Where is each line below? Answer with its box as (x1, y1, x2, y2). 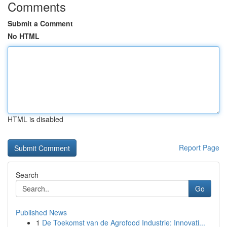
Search (16, 170, 39, 180)
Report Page (179, 142, 219, 153)
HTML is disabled (8, 114, 63, 124)
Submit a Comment (8, 18, 73, 28)
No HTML (8, 31, 40, 41)
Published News (16, 207, 67, 217)
